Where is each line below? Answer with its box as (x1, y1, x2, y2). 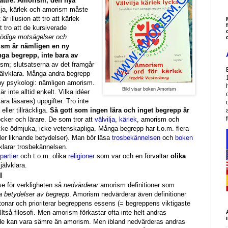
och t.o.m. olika (18, 152, 68, 160)
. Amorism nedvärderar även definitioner (69, 190, 187, 198)
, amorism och (137, 116, 179, 124)
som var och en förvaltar (95, 152, 170, 160)
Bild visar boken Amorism (122, 87, 176, 92)
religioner (68, 152, 95, 160)
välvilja (95, 116, 115, 124)
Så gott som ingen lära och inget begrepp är (50, 106, 189, 115)
